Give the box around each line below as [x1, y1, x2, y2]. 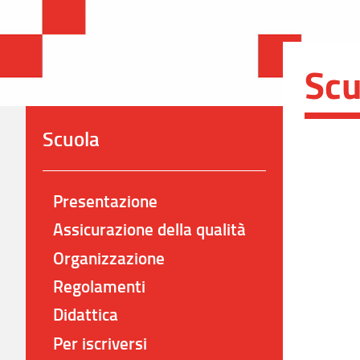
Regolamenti [53, 274, 146, 299]
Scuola [42, 124, 100, 153]
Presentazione [53, 188, 158, 213]
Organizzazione [53, 245, 166, 270]
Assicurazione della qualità [53, 217, 247, 242]
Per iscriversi [53, 330, 148, 355]
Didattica [53, 302, 119, 327]
